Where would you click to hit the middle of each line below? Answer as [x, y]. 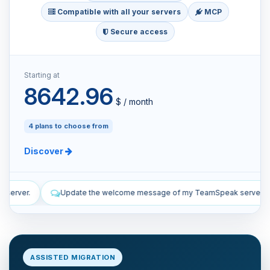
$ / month [133, 101]
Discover [45, 151]
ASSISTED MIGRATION [73, 257]
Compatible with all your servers [118, 11]
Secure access [138, 31]
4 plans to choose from [68, 126]
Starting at [42, 75]
